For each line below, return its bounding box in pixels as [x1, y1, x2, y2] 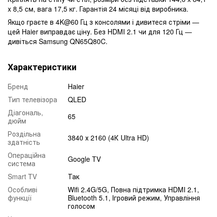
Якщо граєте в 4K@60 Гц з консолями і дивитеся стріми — [8, 17, 199, 27]
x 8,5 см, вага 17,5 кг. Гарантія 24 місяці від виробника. [8, 4, 188, 14]
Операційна [8, 150, 46, 160]
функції [8, 193, 31, 203]
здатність [8, 137, 40, 147]
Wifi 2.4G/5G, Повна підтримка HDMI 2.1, [68, 185, 199, 195]
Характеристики [8, 61, 77, 74]
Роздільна [8, 129, 41, 139]
